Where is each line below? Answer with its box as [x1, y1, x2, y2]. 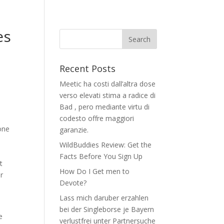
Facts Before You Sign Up [59, 151, 143, 161]
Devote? [59, 178, 87, 187]
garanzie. [59, 125, 89, 134]
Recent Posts [59, 62, 116, 74]
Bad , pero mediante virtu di [59, 102, 150, 111]
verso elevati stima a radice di [59, 90, 156, 100]
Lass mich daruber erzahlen [59, 193, 149, 202]
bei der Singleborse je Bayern [59, 204, 154, 214]
